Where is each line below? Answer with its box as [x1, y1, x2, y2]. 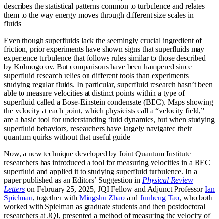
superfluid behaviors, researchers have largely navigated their [4, 124, 192, 132]
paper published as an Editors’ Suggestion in [4, 175, 142, 184]
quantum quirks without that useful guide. [4, 132, 132, 141]
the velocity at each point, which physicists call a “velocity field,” [4, 106, 204, 115]
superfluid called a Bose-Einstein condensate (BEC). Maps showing [4, 97, 213, 106]
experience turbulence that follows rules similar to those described [4, 53, 206, 62]
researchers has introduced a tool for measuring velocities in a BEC [4, 158, 210, 167]
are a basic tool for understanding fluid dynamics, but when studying [4, 115, 215, 124]
